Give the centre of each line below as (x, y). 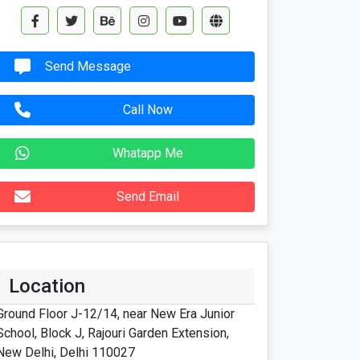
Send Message (88, 67)
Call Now (148, 110)
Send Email (148, 197)
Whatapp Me (148, 153)
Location (47, 286)
